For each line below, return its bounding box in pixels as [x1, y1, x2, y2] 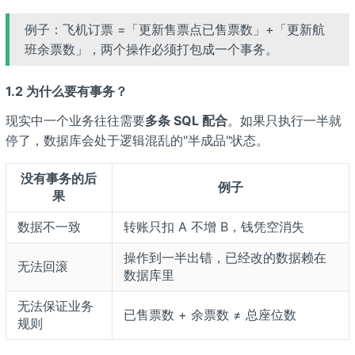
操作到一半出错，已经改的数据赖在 [123, 249, 326, 265]
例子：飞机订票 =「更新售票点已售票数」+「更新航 [24, 21, 325, 37]
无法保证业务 [17, 297, 94, 314]
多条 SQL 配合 [144, 112, 227, 128]
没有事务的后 [21, 170, 97, 186]
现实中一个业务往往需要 [5, 112, 145, 128]
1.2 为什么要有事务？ [5, 83, 128, 100]
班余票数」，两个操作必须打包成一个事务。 [24, 40, 278, 57]
